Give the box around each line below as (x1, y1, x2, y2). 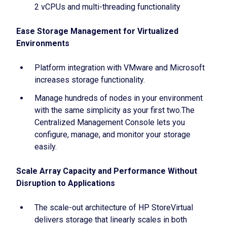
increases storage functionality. (34, 75, 145, 85)
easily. (34, 142, 57, 152)
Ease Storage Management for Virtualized (16, 26, 178, 36)
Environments (16, 39, 69, 48)
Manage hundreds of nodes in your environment (34, 93, 203, 103)
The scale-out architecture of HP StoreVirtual (34, 203, 193, 212)
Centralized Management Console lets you (34, 118, 185, 127)
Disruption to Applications (16, 178, 115, 188)
